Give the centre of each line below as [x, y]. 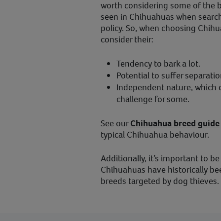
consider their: [127, 39]
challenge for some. [153, 99]
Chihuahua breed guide [175, 123]
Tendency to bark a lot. [158, 64]
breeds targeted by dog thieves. [160, 181]
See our [115, 123]
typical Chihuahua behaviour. [155, 135]
